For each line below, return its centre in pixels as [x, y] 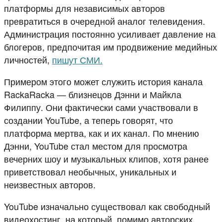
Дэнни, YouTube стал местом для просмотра [96, 145]
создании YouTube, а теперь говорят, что [88, 120]
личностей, [28, 59]
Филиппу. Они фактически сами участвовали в [101, 107]
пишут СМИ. [77, 59]
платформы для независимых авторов [84, 8]
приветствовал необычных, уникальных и [90, 171]
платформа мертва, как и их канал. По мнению [102, 133]
